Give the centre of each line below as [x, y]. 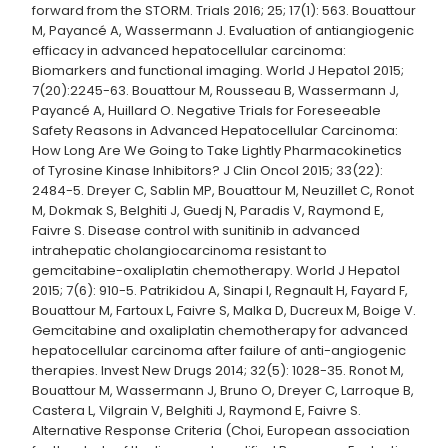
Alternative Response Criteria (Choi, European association [221, 431]
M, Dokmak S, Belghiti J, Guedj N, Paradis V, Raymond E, [208, 211]
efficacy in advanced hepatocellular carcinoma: [189, 51]
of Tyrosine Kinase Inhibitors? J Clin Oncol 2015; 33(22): [207, 171]
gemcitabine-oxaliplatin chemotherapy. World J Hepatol [216, 271]
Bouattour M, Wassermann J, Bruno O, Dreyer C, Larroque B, [223, 391]
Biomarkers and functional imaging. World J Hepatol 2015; [218, 71]
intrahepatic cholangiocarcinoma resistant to [179, 251]
